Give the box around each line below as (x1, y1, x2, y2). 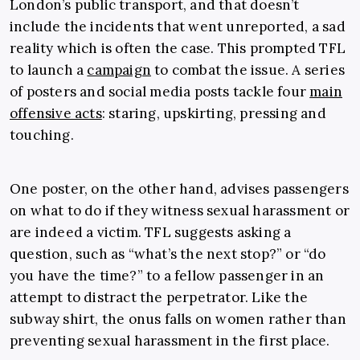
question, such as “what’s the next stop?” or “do (10, 245, 326, 264)
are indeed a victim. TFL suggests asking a (10, 223, 292, 242)
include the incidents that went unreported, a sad (10, 18, 346, 36)
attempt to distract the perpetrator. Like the (10, 288, 309, 307)
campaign (87, 61, 152, 80)
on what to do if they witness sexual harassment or (10, 202, 350, 220)
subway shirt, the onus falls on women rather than (10, 310, 346, 329)
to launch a (10, 61, 88, 80)
